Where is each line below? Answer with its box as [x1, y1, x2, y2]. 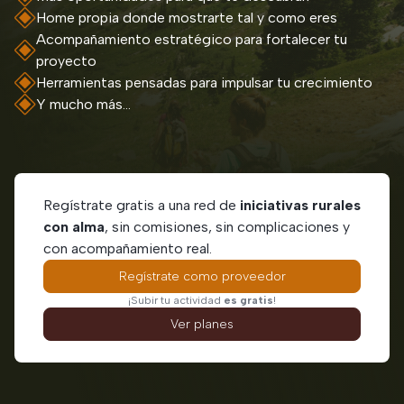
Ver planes [170, 316, 234, 332]
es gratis [224, 293, 273, 307]
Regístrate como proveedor [118, 268, 286, 284]
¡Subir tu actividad [128, 293, 224, 307]
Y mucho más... [36, 95, 131, 113]
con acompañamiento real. [43, 239, 212, 257]
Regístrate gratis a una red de [43, 196, 240, 214]
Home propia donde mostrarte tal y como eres [36, 8, 337, 26]
